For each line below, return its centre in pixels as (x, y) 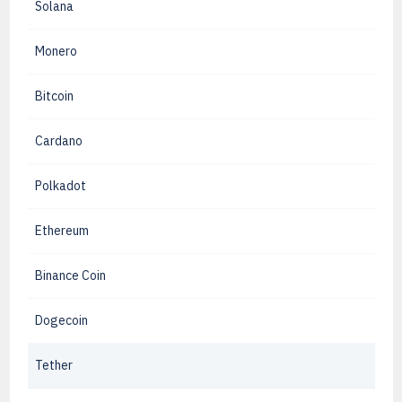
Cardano (58, 141)
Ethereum (61, 231)
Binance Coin (70, 275)
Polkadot (60, 186)
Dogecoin (61, 320)
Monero (56, 51)
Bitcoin (54, 96)
